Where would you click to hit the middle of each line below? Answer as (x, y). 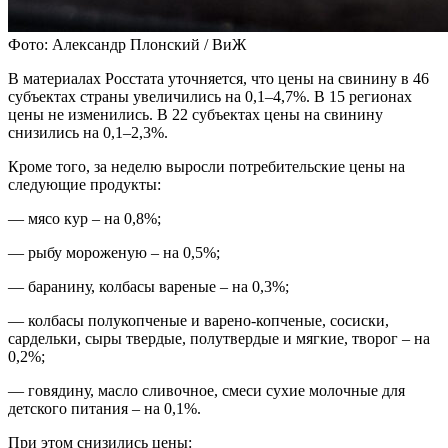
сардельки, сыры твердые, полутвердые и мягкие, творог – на (219, 338)
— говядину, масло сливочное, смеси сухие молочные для (206, 390)
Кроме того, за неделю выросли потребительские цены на (206, 166)
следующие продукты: (84, 184)
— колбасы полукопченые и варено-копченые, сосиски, (198, 320)
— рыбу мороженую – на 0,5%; (114, 252)
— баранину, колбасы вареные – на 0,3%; (148, 286)
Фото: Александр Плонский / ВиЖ (127, 44)
